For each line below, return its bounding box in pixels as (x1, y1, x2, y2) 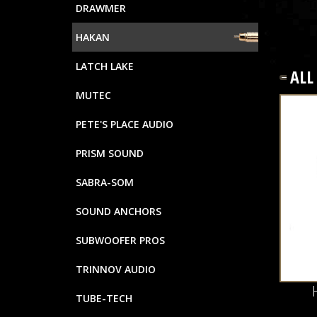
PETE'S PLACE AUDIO (76, 117, 173, 131)
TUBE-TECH (76, 292, 132, 305)
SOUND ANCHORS (76, 204, 161, 218)
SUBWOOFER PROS (76, 234, 165, 247)
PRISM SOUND (76, 146, 144, 160)
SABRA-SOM (76, 175, 134, 189)
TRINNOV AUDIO (76, 263, 156, 276)
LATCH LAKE (76, 59, 134, 73)
